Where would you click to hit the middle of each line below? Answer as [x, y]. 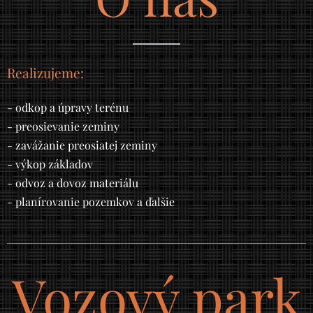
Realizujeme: [45, 73]
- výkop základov [50, 164]
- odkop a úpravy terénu [68, 108]
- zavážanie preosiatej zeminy [82, 145]
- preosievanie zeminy [63, 126]
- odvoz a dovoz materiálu [73, 183]
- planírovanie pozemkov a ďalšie [91, 202]
